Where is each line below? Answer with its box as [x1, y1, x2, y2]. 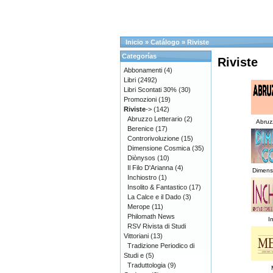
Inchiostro [127, 174, 157, 181]
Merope [127, 203, 150, 210]
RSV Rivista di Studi [127, 222, 186, 230]
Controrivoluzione [127, 135, 179, 142]
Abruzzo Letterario [127, 115, 182, 122]
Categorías [122, 52, 157, 60]
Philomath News [127, 213, 175, 220]
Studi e [124, 252, 144, 259]
